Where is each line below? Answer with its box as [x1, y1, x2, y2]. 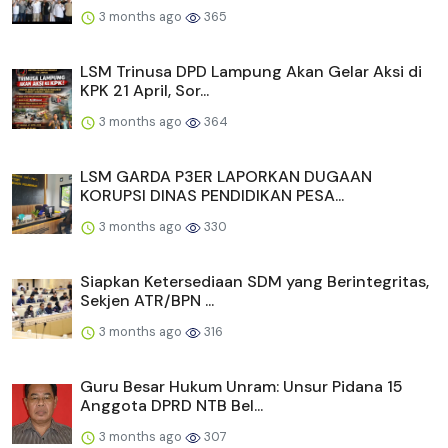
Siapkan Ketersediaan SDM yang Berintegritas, [80, 271, 429, 293]
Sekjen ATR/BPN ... [80, 290, 214, 312]
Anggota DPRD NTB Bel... [80, 395, 263, 417]
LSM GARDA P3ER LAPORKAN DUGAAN [80, 166, 372, 188]
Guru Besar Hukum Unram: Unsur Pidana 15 [80, 376, 403, 398]
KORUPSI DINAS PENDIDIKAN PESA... [80, 185, 344, 207]
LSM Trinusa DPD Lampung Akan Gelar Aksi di [80, 61, 422, 83]
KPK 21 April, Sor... [80, 80, 209, 102]
